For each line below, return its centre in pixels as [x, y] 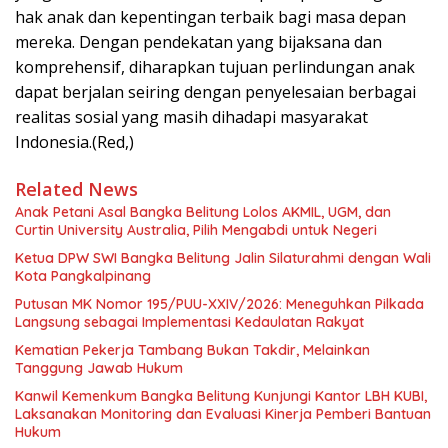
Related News [76, 188]
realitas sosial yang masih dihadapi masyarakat [191, 116]
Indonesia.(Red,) [76, 141]
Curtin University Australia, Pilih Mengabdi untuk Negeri [196, 229]
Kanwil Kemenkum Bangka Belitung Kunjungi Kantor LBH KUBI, [221, 395]
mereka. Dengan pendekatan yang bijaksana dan [198, 41]
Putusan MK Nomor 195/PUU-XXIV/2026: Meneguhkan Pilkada [219, 303]
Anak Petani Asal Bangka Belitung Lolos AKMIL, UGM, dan [203, 211]
